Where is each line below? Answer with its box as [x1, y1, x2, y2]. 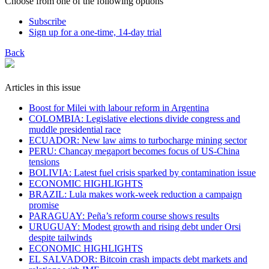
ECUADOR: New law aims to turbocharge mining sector [29, 134, 247, 145]
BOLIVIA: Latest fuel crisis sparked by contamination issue [29, 167, 256, 178]
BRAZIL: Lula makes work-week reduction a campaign [29, 189, 242, 199]
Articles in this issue [5, 82, 80, 92]
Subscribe [29, 16, 66, 26]
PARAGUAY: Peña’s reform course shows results [29, 210, 219, 221]
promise [29, 199, 59, 210]
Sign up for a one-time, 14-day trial [29, 26, 162, 37]
